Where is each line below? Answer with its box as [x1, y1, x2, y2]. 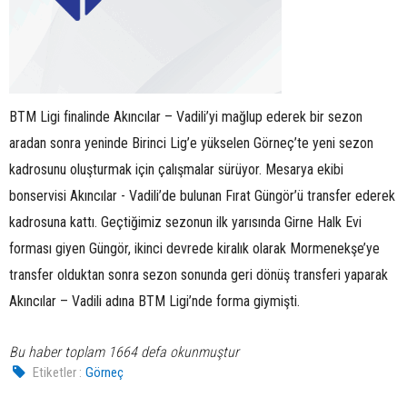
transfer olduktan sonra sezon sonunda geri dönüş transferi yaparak [9, 265, 388, 283]
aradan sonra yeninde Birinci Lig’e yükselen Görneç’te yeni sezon [9, 134, 373, 152]
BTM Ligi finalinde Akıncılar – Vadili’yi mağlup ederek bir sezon [9, 107, 362, 125]
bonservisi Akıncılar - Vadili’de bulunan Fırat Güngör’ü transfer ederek [9, 186, 395, 204]
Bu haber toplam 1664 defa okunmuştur [9, 342, 239, 361]
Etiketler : [33, 363, 83, 381]
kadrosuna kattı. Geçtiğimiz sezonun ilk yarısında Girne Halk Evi [9, 213, 362, 231]
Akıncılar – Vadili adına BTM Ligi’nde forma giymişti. [9, 292, 300, 310]
